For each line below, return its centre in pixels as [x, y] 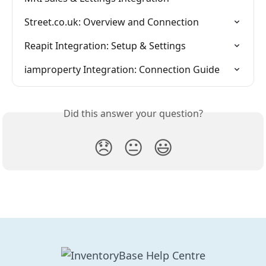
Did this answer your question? [133, 114]
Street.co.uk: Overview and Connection [112, 22]
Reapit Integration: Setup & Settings [105, 46]
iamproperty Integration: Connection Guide [122, 70]
